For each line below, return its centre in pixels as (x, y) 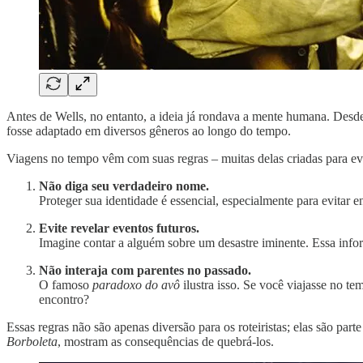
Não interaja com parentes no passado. (145, 270)
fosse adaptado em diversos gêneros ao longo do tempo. (149, 130)
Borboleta (32, 341)
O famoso (66, 284)
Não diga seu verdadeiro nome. (124, 186)
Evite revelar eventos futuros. (119, 228)
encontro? (64, 299)
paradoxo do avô (136, 284)
